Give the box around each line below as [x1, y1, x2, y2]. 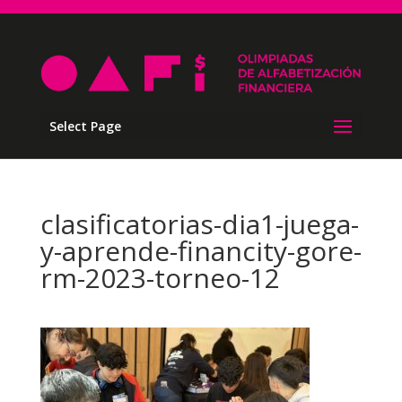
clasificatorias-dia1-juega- [39, 205, 359, 243]
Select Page [48, 118, 121, 135]
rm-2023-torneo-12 [39, 259, 280, 297]
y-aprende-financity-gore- [39, 232, 362, 270]
